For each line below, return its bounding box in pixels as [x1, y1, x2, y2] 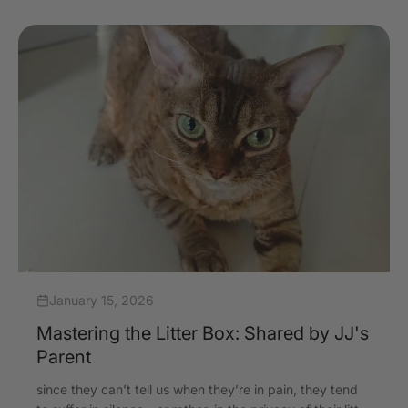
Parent [36, 345, 91, 368]
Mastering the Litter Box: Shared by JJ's [36, 321, 369, 344]
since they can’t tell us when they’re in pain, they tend [36, 381, 358, 397]
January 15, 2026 [49, 291, 154, 308]
